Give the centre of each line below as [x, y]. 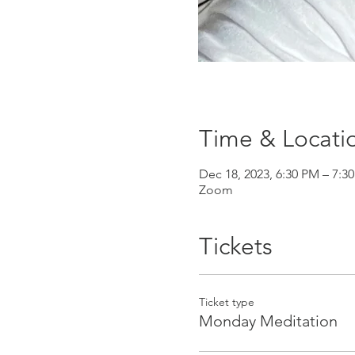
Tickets [235, 246]
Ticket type [226, 302]
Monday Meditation [268, 321]
